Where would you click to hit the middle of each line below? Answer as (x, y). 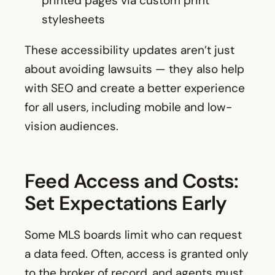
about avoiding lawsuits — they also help (134, 69)
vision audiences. (72, 126)
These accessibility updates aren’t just (130, 50)
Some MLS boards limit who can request (133, 235)
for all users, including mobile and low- (128, 107)
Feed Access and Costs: (132, 181)
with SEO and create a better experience (135, 88)
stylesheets (73, 20)
